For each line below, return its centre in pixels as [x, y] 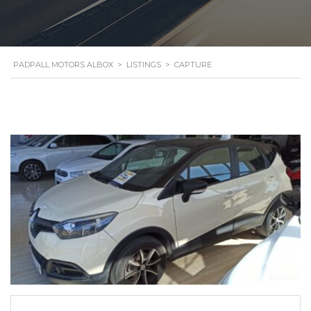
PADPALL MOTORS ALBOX [63, 64]
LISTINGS [144, 64]
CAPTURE [193, 64]
